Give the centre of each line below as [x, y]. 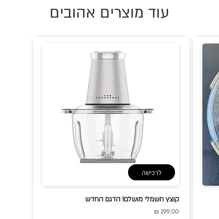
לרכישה [152, 172]
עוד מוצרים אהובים [109, 13]
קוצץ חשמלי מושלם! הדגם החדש [132, 199]
